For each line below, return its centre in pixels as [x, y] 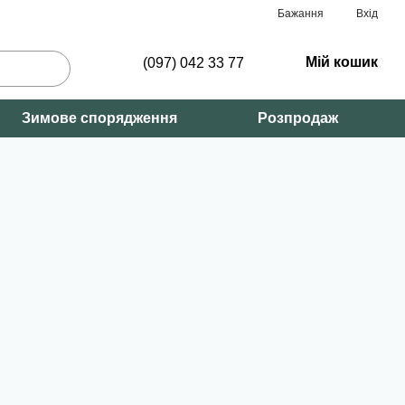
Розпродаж [297, 118]
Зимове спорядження [100, 118]
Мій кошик [342, 62]
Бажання [301, 14]
